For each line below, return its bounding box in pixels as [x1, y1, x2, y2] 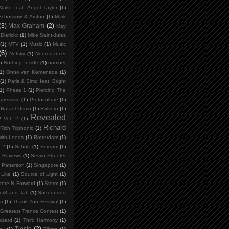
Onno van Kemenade [6, 69, 58, 75]
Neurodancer [35, 51, 66, 57]
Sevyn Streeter [31, 153, 66, 159]
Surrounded [38, 190, 66, 196]
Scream [40, 144, 58, 150]
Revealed [31, 113, 66, 122]
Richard [43, 124, 66, 132]
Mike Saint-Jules [27, 32, 66, 38]
